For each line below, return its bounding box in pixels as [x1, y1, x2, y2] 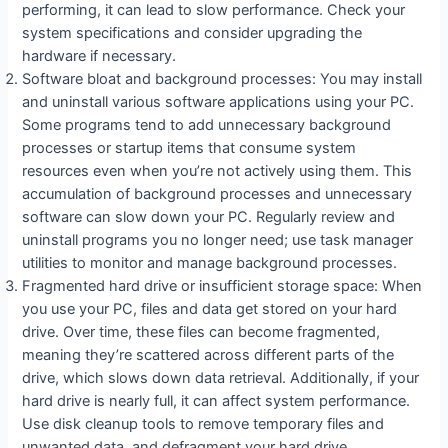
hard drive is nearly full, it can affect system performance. [22, 391, 411, 410]
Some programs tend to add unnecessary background [22, 115, 392, 134]
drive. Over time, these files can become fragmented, [22, 322, 381, 341]
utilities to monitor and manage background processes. [22, 253, 398, 272]
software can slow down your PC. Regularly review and [22, 207, 396, 226]
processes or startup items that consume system [22, 138, 357, 157]
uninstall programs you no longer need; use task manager [22, 230, 414, 249]
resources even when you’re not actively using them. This [22, 161, 413, 180]
